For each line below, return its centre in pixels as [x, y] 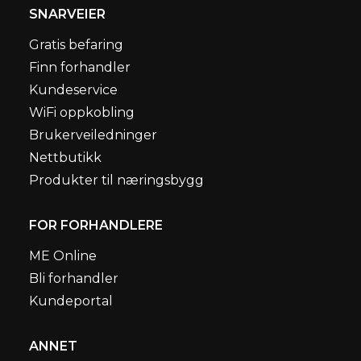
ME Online [63, 255]
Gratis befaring [76, 44]
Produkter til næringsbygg [116, 180]
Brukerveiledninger [93, 135]
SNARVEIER [67, 14]
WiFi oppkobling [82, 112]
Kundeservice [73, 89]
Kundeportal [71, 301]
